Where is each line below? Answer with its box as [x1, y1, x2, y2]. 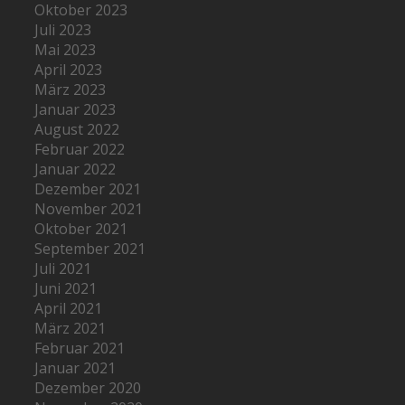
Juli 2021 [34, 258, 92, 278]
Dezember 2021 [34, 178, 142, 199]
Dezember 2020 [34, 377, 142, 398]
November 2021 [34, 198, 144, 219]
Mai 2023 [34, 39, 97, 60]
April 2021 [34, 297, 103, 318]
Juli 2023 [34, 19, 92, 40]
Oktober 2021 [34, 218, 128, 239]
